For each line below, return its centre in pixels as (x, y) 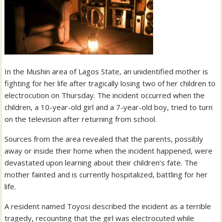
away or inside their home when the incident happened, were (109, 150)
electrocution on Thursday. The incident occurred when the (105, 95)
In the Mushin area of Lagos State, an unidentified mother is (107, 71)
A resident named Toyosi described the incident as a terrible (108, 206)
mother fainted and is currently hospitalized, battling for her (106, 174)
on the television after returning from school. (81, 119)
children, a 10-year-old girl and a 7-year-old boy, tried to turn (109, 107)
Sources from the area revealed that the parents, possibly (104, 139)
